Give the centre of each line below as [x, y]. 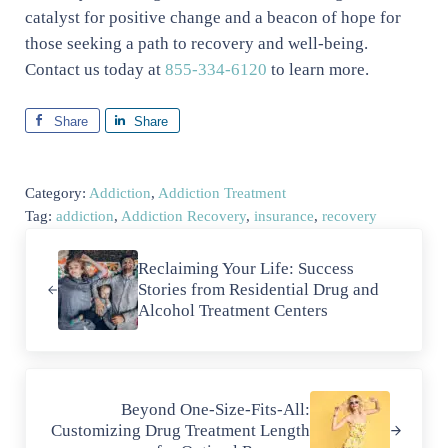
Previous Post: [74, 239]
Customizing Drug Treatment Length [181, 430]
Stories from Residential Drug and [258, 290]
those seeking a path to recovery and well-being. [196, 43]
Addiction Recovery [183, 215]
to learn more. [317, 69]
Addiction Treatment [221, 192]
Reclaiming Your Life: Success [245, 269]
